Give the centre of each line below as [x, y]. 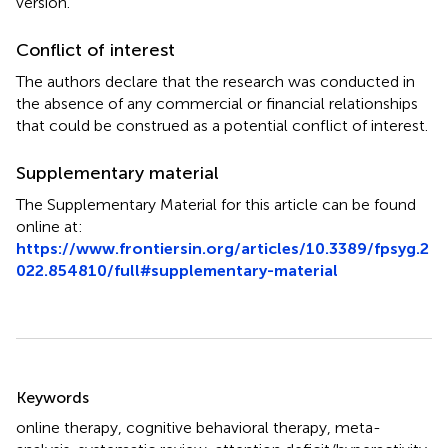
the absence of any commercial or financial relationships [217, 103]
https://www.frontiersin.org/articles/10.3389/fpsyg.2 [222, 248]
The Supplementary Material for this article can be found [216, 204]
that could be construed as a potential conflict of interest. [222, 125]
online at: [49, 226]
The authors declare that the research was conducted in [215, 81]
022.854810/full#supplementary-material [177, 270]
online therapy [67, 427]
